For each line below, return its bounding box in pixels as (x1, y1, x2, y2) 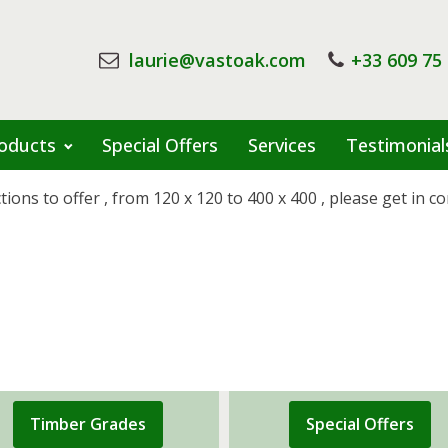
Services (247, 133, 316, 157)
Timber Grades (29, 413, 146, 435)
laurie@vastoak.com (124, 48, 306, 72)
